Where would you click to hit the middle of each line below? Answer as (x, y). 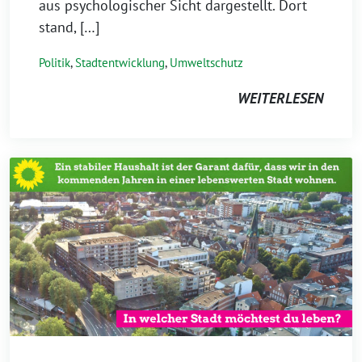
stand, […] (69, 27)
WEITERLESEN (280, 98)
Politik (55, 62)
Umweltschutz (206, 62)
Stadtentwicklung (120, 62)
